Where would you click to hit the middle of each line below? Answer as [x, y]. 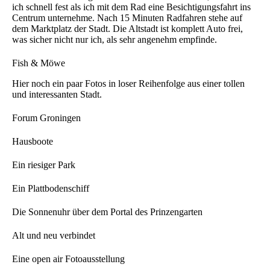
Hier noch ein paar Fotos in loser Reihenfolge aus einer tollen [128, 83]
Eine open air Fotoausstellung [68, 259]
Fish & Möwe [39, 63]
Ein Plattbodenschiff [51, 188]
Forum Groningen [46, 118]
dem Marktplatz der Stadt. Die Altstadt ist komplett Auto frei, [127, 28]
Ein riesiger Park [44, 165]
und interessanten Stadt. [57, 94]
